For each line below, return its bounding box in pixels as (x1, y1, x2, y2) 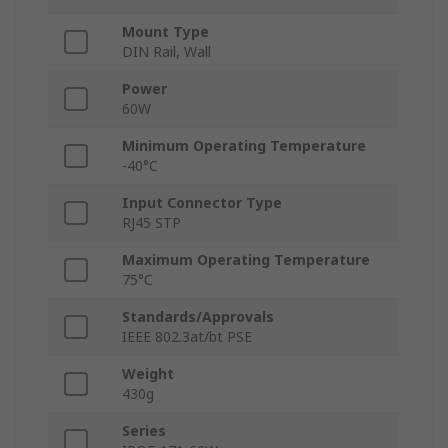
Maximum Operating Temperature (122, 250, 370, 270)
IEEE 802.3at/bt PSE (122, 327, 252, 347)
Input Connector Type (122, 193, 282, 213)
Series (122, 421, 166, 441)
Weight (122, 364, 174, 384)
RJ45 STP (122, 213, 181, 233)
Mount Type (122, 22, 209, 42)
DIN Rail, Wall (122, 42, 211, 62)
